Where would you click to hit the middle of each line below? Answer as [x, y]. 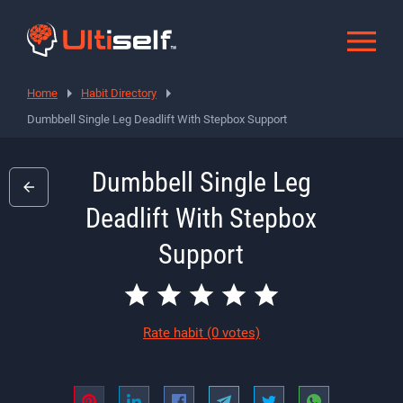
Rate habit [175, 332]
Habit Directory [119, 93]
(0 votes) [233, 332]
